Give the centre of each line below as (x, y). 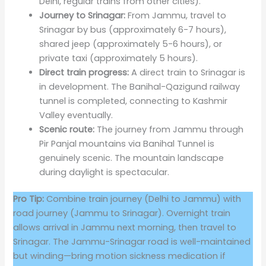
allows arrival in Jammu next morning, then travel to (125, 228)
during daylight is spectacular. (104, 172)
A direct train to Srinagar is (187, 72)
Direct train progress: (84, 72)
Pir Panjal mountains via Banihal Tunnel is (127, 143)
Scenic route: (67, 129)
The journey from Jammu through (169, 129)
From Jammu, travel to (176, 15)
